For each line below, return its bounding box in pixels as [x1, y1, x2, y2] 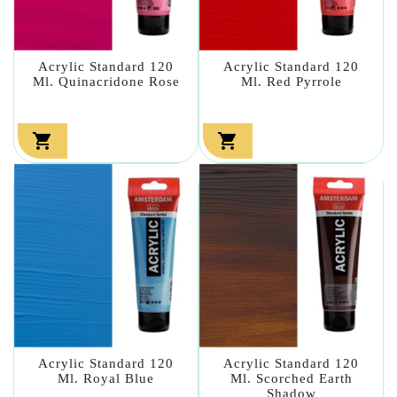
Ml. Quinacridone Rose [32, 74, 180, 89]
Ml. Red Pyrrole [240, 74, 342, 89]
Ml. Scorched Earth [230, 370, 353, 385]
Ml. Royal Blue [58, 370, 154, 385]
